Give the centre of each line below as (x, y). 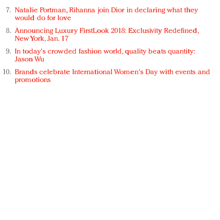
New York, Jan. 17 (41, 39)
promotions (33, 81)
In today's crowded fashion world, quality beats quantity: (105, 52)
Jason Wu (29, 60)
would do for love (43, 19)
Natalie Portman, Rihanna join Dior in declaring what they (106, 11)
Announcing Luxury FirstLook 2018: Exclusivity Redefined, (107, 31)
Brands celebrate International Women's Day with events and (112, 73)
